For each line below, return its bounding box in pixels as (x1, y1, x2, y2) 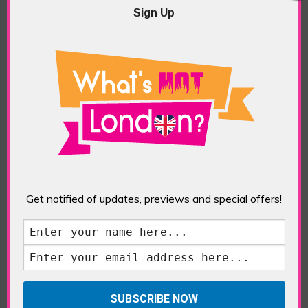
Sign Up (133, 6, 175, 19)
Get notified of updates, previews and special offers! (26, 191, 282, 206)
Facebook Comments (65, 261, 195, 276)
